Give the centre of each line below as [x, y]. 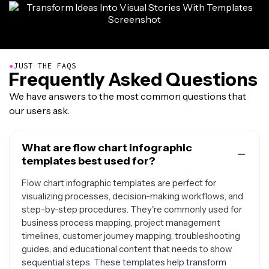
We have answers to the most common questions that [128, 96]
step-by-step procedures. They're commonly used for [132, 209]
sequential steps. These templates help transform [124, 262]
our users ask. [39, 110]
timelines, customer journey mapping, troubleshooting [131, 236]
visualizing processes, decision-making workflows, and [132, 196]
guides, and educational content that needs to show [127, 249]
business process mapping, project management [121, 222]
